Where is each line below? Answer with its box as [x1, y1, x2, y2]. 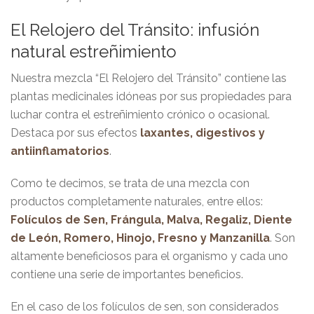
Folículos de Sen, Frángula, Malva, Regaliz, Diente [11, 212, 292, 226]
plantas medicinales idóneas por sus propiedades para [11, 89, 292, 103]
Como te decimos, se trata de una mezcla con [11, 176, 250, 190]
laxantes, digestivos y [137, 125, 265, 139]
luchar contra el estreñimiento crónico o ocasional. [11, 107, 270, 121]
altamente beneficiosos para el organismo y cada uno [11, 249, 288, 263]
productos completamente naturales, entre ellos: [11, 194, 263, 208]
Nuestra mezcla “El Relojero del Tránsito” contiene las [11, 71, 287, 85]
